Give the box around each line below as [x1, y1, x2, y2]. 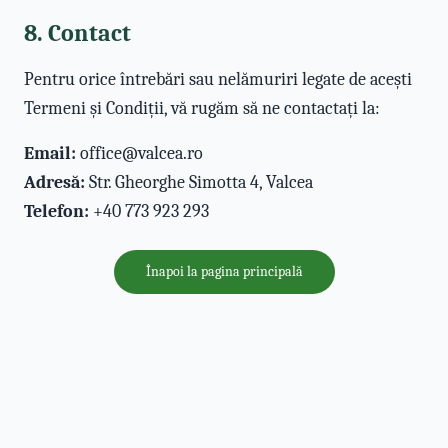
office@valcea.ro [76, 143, 203, 164]
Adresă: [24, 172, 85, 193]
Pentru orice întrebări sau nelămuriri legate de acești [24, 69, 412, 90]
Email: [24, 143, 76, 164]
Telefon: [24, 201, 89, 222]
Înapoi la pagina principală [145, 263, 303, 280]
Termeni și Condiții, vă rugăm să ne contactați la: [24, 98, 380, 119]
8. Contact [24, 19, 131, 47]
